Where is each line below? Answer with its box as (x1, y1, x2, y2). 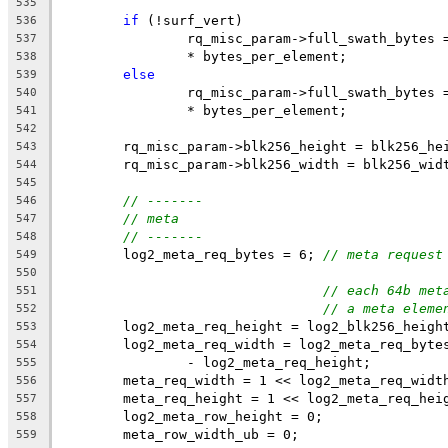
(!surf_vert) (139, 12, 243, 28)
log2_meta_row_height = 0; (123, 408, 323, 424)
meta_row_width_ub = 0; (123, 426, 299, 442)
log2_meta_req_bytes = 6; (123, 246, 323, 262)
